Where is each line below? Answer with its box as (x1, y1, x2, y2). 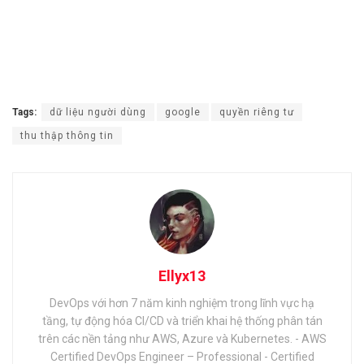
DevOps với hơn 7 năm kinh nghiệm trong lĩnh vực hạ (50, 296, 314, 310)
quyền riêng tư (219, 106, 294, 118)
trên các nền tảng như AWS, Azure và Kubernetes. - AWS (37, 331, 327, 345)
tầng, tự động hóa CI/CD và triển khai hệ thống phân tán (41, 314, 323, 327)
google (165, 106, 201, 118)
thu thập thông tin (20, 129, 114, 141)
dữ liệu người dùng (50, 106, 146, 118)
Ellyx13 (158, 266, 206, 284)
